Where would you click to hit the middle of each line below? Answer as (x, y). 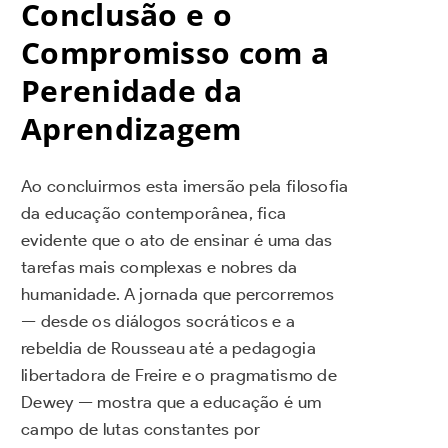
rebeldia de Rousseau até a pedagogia (168, 348)
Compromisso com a (175, 53)
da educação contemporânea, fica (154, 213)
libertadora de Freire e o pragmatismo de (179, 375)
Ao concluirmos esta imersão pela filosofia (185, 186)
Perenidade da (131, 91)
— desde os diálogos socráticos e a (158, 321)
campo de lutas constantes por (141, 429)
